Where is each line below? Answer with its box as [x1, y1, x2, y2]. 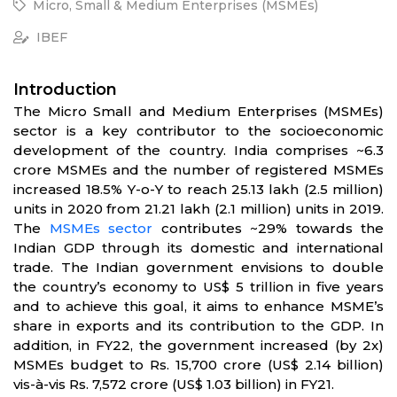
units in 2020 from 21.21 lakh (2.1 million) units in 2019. [13, 200, 384, 218]
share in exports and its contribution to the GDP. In [13, 317, 384, 335]
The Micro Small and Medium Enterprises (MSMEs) [13, 103, 384, 121]
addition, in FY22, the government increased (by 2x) [13, 337, 384, 354]
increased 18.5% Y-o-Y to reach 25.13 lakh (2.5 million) [13, 181, 384, 198]
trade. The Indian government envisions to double [13, 259, 384, 276]
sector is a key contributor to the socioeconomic [13, 122, 384, 140]
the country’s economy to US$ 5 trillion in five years [13, 278, 384, 296]
